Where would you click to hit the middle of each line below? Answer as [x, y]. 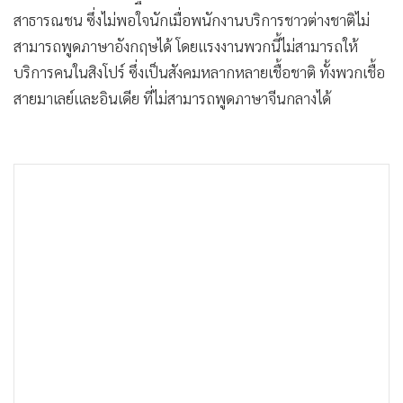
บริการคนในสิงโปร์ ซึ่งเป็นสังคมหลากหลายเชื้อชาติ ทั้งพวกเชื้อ [199, 72]
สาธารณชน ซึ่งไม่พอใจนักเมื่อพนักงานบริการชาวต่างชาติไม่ [192, 20]
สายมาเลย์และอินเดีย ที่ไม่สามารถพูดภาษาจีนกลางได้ [172, 98]
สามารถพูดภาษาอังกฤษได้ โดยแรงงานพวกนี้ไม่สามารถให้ [186, 46]
